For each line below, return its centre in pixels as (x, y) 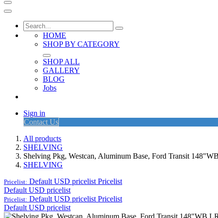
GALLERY (61, 70)
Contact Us (41, 122)
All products (42, 138)
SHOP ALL (61, 62)
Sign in (34, 113)
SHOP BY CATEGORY (81, 44)
